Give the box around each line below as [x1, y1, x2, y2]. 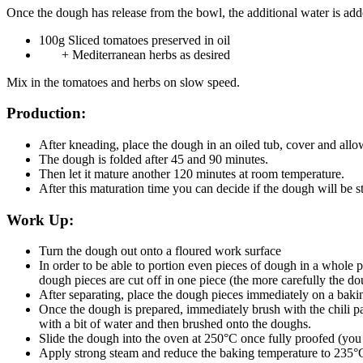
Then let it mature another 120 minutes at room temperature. [39, 167, 348, 181]
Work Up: [6, 211, 74, 228]
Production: [6, 105, 86, 122]
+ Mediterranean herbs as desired [39, 47, 230, 62]
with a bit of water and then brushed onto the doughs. [39, 317, 314, 331]
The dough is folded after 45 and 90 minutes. [39, 152, 271, 166]
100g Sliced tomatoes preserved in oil [39, 32, 230, 47]
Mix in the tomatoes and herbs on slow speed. [6, 75, 243, 89]
